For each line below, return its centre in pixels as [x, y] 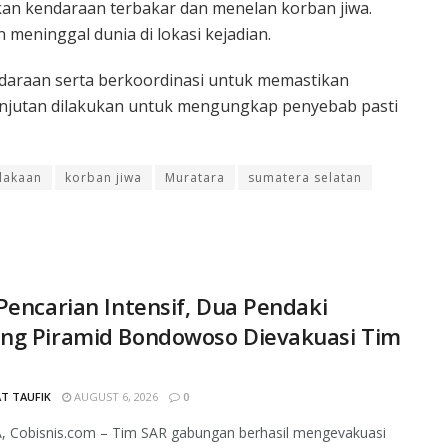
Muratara [195, 177]
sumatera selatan [305, 177]
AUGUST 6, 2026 [114, 396]
